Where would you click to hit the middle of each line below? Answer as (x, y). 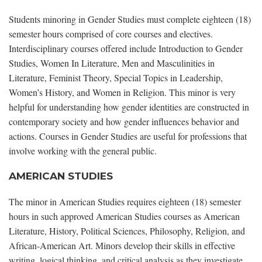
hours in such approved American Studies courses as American (124, 216)
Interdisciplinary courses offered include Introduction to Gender (126, 49)
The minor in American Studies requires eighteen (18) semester (125, 202)
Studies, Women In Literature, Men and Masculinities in (112, 63)
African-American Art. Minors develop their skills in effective (122, 246)
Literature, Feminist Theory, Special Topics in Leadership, (116, 78)
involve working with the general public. (83, 151)
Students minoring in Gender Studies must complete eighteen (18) (130, 19)
